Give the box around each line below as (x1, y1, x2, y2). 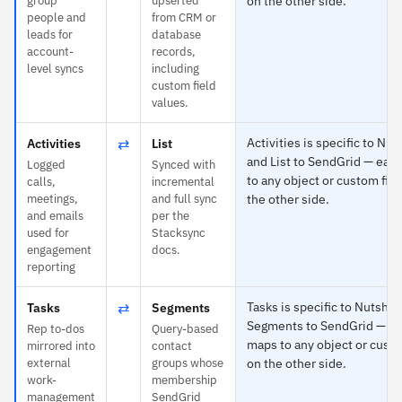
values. (152, 94, 188, 110)
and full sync (152, 190, 217, 206)
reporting (27, 258, 75, 275)
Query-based (152, 320, 219, 336)
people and (27, 9, 86, 25)
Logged (27, 156, 66, 172)
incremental (152, 173, 214, 189)
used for (27, 224, 69, 240)
